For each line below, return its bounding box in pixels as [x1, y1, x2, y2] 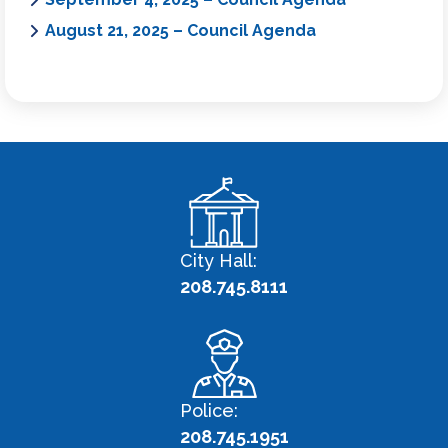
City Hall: [180, 249, 257, 271]
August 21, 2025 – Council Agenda [45, 20, 316, 40]
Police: [179, 400, 238, 422]
